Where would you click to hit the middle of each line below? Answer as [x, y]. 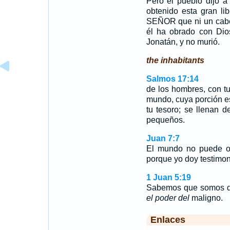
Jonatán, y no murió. [183, 42]
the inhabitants [175, 60]
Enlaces [168, 220]
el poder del [168, 198]
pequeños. [165, 120]
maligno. [206, 198]
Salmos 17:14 [172, 79]
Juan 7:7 [163, 138]
